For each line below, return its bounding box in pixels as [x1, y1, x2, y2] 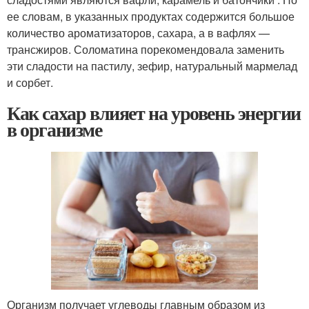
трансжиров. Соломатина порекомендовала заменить [7, 41, 284, 57]
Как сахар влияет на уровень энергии [7, 98, 301, 127]
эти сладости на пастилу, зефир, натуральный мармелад [7, 57, 297, 74]
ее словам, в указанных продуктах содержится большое [7, 8, 295, 24]
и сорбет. [7, 74, 53, 90]
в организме [7, 114, 102, 143]
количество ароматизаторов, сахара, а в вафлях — [7, 24, 270, 41]
